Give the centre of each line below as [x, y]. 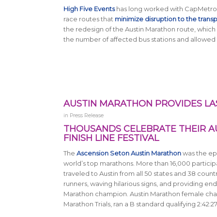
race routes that [89, 19]
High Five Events [89, 9]
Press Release [86, 116]
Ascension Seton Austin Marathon [129, 153]
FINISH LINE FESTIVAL [111, 138]
